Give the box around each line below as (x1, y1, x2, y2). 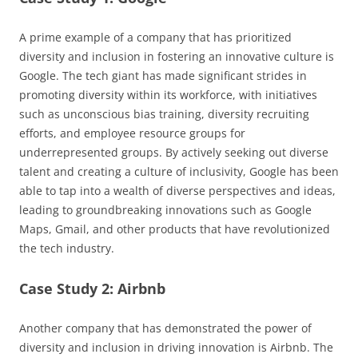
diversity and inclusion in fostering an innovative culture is (19, 49, 334, 65)
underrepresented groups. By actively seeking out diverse (19, 145, 328, 161)
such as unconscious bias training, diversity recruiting (19, 106, 309, 122)
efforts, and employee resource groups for (19, 125, 245, 141)
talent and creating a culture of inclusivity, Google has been (19, 164, 339, 180)
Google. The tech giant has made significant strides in (19, 68, 307, 84)
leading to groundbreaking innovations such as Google (19, 202, 312, 218)
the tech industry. (19, 241, 114, 257)
